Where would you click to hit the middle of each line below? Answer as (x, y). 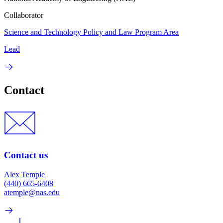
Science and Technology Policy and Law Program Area (91, 32)
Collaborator (24, 15)
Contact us (26, 155)
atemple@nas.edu (32, 193)
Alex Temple (24, 175)
